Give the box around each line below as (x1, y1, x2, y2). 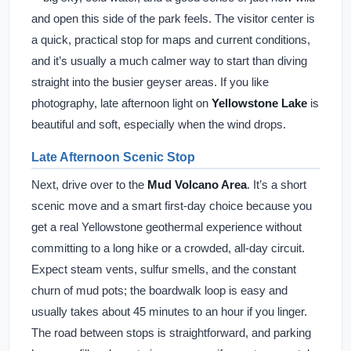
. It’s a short (247, 178, 306, 191)
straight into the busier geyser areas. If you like (31, 75, 269, 89)
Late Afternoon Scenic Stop (31, 150, 195, 164)
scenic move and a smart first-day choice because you (31, 199, 312, 212)
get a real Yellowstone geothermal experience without (31, 220, 302, 233)
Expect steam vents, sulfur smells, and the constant (31, 262, 296, 276)
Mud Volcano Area (147, 178, 247, 191)
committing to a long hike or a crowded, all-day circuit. (31, 241, 305, 255)
